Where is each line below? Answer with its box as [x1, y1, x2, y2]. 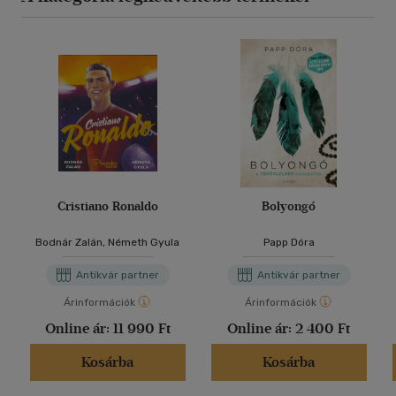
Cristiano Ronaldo [57, 199, 158, 214]
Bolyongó [262, 199, 316, 214]
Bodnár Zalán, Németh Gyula [35, 236, 179, 248]
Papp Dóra [263, 236, 315, 248]
